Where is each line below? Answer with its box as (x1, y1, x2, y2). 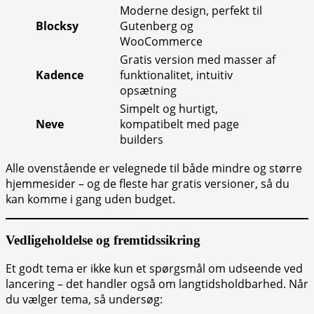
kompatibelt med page (120, 116, 239, 132)
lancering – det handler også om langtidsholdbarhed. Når (6, 276, 308, 292)
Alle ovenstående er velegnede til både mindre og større (6, 160, 302, 176)
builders (120, 131, 163, 147)
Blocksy (36, 18, 78, 34)
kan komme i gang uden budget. (6, 191, 175, 207)
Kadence (36, 67, 83, 83)
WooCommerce (120, 33, 203, 49)
